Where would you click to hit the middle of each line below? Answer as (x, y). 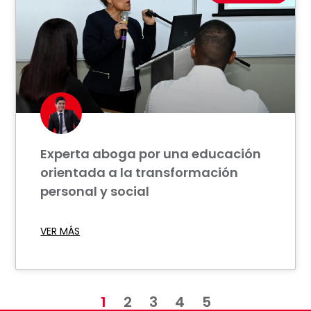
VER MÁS (60, 232)
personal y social (95, 192)
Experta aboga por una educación (151, 154)
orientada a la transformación (140, 173)
